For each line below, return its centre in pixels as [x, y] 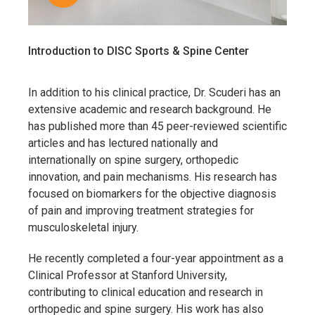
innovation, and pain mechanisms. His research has [153, 176]
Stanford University [178, 275]
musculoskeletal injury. [83, 227]
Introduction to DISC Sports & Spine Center [139, 51]
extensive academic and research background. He [150, 109]
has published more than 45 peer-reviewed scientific [157, 126]
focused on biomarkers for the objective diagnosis [152, 193]
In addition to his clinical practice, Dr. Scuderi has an [154, 92]
